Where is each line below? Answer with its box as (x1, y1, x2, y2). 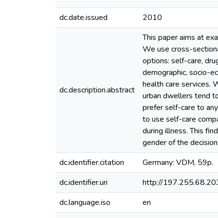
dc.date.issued (59, 12, 108, 23)
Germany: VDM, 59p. (143, 157, 213, 168)
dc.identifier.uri (59, 177, 108, 188)
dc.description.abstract (59, 85, 135, 95)
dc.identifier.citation (59, 157, 124, 168)
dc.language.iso (59, 197, 110, 208)
